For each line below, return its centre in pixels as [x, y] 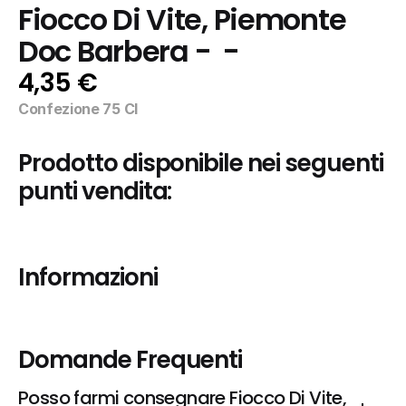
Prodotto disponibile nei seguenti [201, 163]
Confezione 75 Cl [78, 109]
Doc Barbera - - [129, 52]
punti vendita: [95, 191]
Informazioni [88, 277]
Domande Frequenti [130, 360]
